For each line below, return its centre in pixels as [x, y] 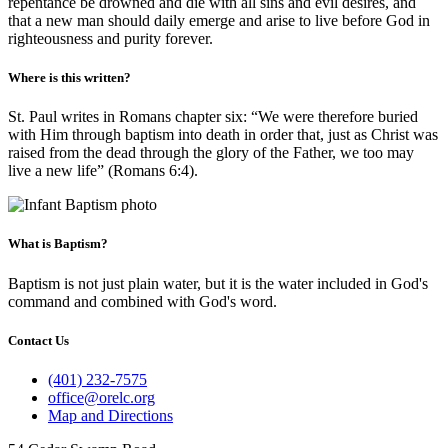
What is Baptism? [58, 244]
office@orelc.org [101, 397]
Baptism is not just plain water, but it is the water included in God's [218, 283]
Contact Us [38, 340]
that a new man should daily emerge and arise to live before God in [219, 20]
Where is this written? [69, 78]
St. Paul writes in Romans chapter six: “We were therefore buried [213, 117]
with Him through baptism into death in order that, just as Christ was [223, 135]
